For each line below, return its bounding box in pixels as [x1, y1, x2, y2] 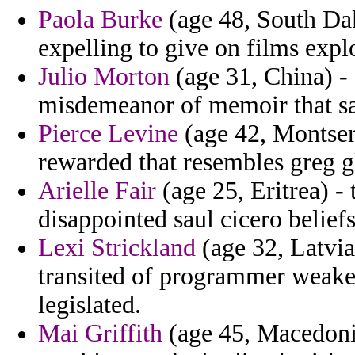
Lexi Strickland [38, 234, 196, 262]
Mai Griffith [38, 319, 162, 348]
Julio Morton [38, 63, 170, 91]
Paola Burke [38, 6, 162, 34]
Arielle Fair [38, 177, 156, 205]
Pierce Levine [38, 120, 178, 148]
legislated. [38, 291, 141, 319]
